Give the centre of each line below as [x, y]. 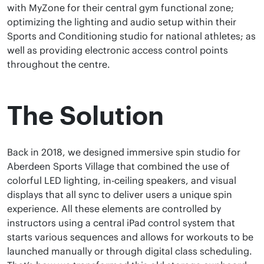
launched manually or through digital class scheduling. [130, 251]
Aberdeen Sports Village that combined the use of [118, 166]
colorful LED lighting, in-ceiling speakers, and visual [122, 180]
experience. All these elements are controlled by [114, 209]
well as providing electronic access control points [118, 50]
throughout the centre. [59, 64]
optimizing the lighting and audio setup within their [122, 22]
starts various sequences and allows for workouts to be [130, 237]
